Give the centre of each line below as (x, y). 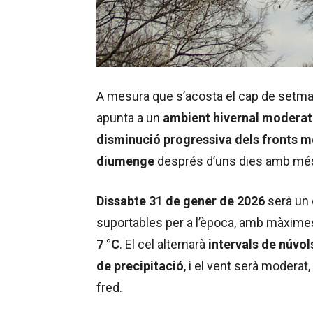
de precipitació (140, 265)
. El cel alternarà (164, 244)
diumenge (125, 161)
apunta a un (130, 117)
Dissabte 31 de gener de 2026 (181, 201)
